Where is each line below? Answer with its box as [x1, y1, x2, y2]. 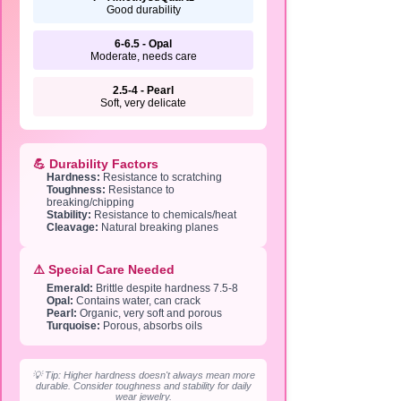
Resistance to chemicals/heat [91, 209, 236, 221]
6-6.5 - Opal [115, 38, 172, 50]
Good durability [106, 4, 181, 16]
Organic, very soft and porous [77, 307, 222, 320]
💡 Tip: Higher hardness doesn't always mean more [31, 370, 255, 380]
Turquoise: [47, 320, 100, 332]
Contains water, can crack [73, 294, 200, 307]
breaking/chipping [47, 196, 134, 209]
